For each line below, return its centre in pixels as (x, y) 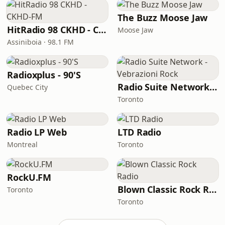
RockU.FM (29, 177)
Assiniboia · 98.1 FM (40, 42)
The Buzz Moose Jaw (163, 18)
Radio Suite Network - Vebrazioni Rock (213, 87)
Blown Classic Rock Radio (213, 189)
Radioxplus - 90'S (44, 75)
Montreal (22, 144)
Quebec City (27, 87)
